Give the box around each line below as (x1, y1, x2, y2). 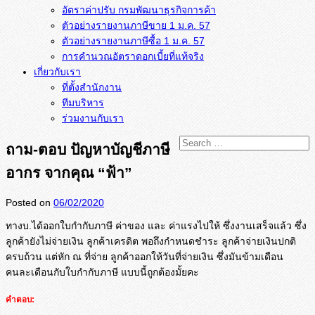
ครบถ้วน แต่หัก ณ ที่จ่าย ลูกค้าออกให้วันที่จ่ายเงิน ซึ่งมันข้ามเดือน (6, 250, 283, 262)
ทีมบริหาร (62, 96, 104, 108)
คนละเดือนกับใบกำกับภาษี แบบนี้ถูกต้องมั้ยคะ (6, 266, 199, 278)
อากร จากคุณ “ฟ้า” (6, 165, 132, 181)
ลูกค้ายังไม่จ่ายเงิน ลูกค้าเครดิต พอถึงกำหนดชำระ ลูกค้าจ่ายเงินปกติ (6, 235, 296, 247)
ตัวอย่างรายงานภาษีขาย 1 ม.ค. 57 (62, 19, 210, 31)
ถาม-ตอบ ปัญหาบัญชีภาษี (6, 141, 170, 158)
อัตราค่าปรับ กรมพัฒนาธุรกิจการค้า (62, 4, 216, 15)
